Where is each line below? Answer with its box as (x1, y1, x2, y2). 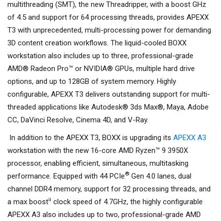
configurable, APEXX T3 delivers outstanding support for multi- (7, 90, 210, 99)
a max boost (7, 197, 48, 206)
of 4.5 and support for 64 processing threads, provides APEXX (7, 13, 209, 22)
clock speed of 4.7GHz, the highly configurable (51, 197, 203, 206)
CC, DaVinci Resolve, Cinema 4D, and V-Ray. (7, 115, 148, 124)
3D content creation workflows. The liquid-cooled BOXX (7, 38, 186, 47)
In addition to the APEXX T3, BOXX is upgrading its (7, 133, 173, 142)
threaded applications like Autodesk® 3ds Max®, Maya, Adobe (7, 103, 209, 111)
